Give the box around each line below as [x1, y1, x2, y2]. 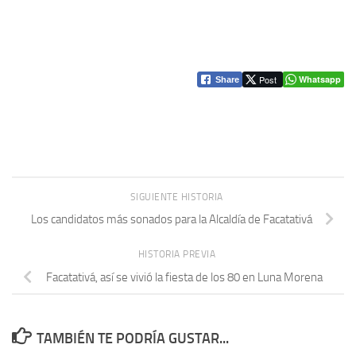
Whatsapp [299, 72, 341, 85]
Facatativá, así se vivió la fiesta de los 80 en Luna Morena [46, 270, 323, 285]
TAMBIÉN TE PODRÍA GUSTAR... [36, 330, 229, 348]
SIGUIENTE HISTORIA [130, 191, 226, 203]
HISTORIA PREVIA [137, 249, 219, 261]
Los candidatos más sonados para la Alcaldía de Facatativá [31, 212, 312, 227]
